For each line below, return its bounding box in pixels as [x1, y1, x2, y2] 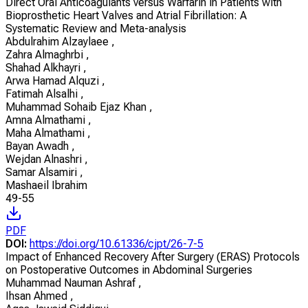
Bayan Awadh [5, 139, 71, 153]
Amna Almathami [5, 113, 88, 126]
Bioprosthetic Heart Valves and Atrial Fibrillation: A [5, 8, 247, 22]
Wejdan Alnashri [5, 152, 85, 166]
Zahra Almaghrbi [5, 47, 86, 61]
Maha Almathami [5, 126, 87, 140]
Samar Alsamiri [5, 165, 80, 179]
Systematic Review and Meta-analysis [5, 21, 186, 35]
